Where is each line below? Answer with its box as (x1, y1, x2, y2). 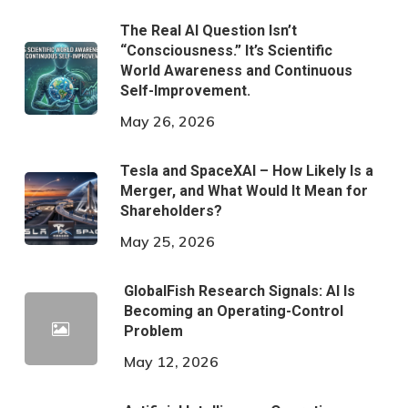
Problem (123, 322, 183, 341)
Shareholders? (119, 202, 222, 220)
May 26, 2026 (119, 112, 215, 131)
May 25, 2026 (119, 232, 215, 251)
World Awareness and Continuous (119, 62, 352, 80)
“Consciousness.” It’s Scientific (119, 42, 332, 60)
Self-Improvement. (119, 82, 250, 100)
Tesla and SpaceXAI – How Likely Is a (119, 162, 373, 180)
